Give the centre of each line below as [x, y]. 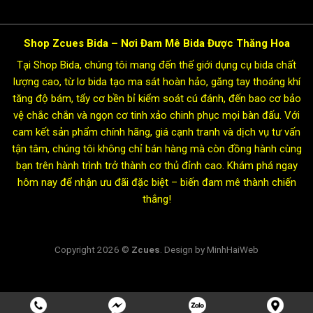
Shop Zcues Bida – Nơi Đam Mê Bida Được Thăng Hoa [156, 43]
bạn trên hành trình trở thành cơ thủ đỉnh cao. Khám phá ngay [156, 166]
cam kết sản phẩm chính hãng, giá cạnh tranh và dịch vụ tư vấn [156, 132]
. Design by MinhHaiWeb [209, 249]
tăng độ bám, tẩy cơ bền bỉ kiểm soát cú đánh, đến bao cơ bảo [156, 99]
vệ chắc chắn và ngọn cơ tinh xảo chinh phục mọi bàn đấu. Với [156, 116]
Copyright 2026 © [93, 249]
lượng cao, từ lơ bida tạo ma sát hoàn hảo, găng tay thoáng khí [156, 82]
